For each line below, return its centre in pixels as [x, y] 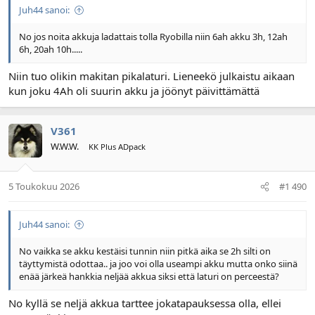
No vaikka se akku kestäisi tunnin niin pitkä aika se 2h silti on [145, 251]
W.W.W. [65, 146]
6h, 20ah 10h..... [51, 50]
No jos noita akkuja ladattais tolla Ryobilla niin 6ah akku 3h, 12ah [153, 37]
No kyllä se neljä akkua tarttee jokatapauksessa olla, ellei [145, 303]
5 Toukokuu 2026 [44, 187]
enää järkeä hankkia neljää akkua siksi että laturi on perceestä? [149, 277]
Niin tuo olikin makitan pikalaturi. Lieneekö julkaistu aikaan [152, 76]
